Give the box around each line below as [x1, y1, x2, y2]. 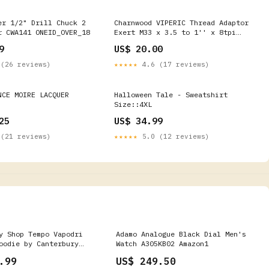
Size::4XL [114, 100, 152, 109]
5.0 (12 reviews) [138, 132, 210, 141]
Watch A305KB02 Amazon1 [116, 239, 209, 248]
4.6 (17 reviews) [138, 60, 210, 68]
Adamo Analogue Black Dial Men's [116, 229, 247, 238]
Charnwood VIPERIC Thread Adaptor [114, 18, 249, 27]
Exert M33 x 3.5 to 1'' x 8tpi [114, 28, 236, 37]
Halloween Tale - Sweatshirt [114, 90, 228, 99]
